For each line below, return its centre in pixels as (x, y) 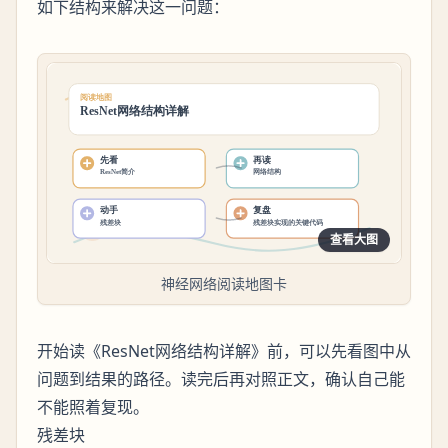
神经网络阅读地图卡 (224, 284)
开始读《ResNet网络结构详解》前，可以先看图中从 (224, 351)
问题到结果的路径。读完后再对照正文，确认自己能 (221, 379)
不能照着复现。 (93, 407)
